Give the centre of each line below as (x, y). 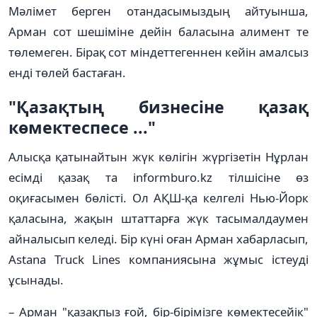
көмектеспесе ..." (82, 127)
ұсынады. (36, 279)
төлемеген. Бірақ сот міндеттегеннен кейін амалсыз (158, 52)
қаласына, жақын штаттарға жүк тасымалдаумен (158, 218)
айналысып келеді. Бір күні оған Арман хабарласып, (158, 238)
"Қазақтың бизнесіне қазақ (158, 106)
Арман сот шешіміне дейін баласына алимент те (158, 31)
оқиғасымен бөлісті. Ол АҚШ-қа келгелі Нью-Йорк (158, 197)
